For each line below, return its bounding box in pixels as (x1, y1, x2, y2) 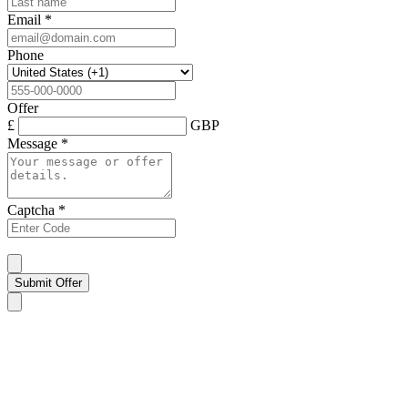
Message (7, 136, 61, 152)
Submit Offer (15, 276, 82, 291)
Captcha (7, 202, 58, 219)
